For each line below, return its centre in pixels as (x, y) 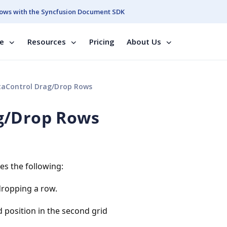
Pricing (102, 42)
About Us (144, 42)
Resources (47, 42)
